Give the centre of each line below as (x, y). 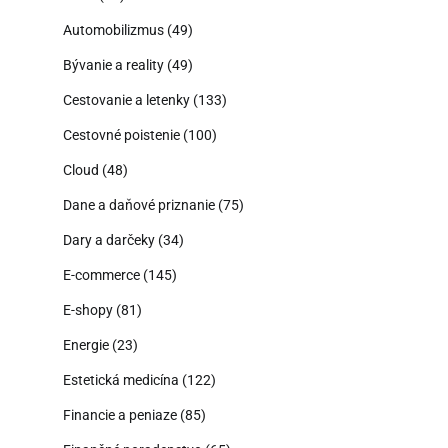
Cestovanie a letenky (126, 99)
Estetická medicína (121, 379)
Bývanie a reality (113, 64)
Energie (86, 344)
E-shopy (88, 309)
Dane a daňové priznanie (139, 204)
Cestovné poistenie (121, 134)
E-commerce (101, 274)
